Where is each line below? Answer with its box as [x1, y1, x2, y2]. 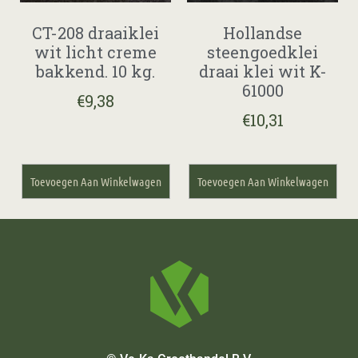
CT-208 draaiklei [32, 22, 159, 43]
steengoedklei [207, 41, 318, 62]
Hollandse [223, 22, 302, 43]
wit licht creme [34, 41, 157, 62]
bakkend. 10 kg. [36, 60, 155, 82]
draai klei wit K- [198, 60, 327, 82]
